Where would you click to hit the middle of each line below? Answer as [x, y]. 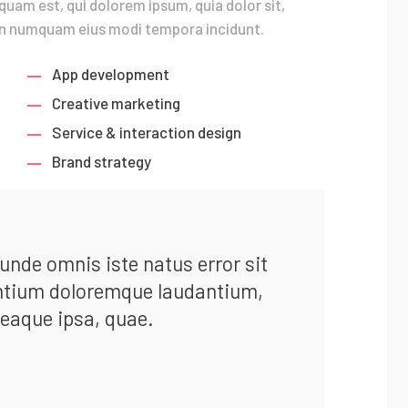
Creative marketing [117, 103]
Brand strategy [102, 162]
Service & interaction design [147, 133]
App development [111, 74]
